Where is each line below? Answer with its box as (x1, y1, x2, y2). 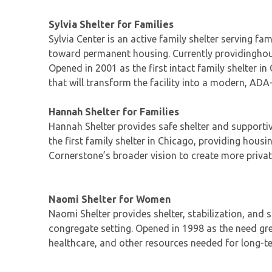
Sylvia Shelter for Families (49, 19, 174, 30)
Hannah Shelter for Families (49, 106, 179, 118)
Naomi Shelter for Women (49, 194, 171, 205)
